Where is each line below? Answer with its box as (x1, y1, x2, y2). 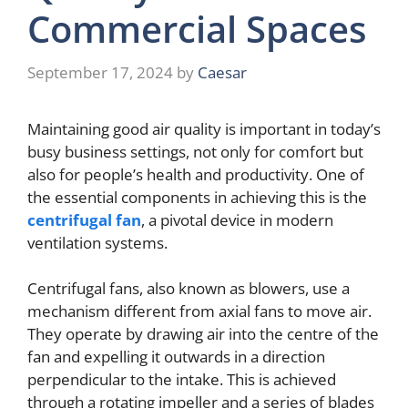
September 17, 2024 (27, 61, 173, 83)
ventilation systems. (27, 231, 168, 253)
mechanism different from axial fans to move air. (27, 301, 372, 321)
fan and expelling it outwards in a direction (27, 346, 325, 367)
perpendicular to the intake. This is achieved (27, 369, 336, 390)
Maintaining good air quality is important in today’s (27, 117, 381, 139)
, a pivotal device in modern (141, 209, 333, 230)
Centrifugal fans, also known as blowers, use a (27, 278, 350, 299)
